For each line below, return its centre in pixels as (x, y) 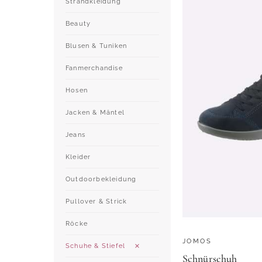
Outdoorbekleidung (101, 179)
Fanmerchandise (94, 68)
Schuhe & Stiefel (96, 246)
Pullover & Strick (96, 201)
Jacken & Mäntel (95, 112)
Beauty (78, 23)
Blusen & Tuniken (96, 46)
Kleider (78, 157)
